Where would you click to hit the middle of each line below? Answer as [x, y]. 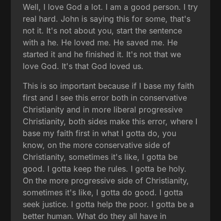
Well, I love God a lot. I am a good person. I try [110, 7]
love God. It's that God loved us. [83, 66]
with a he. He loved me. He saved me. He [100, 42]
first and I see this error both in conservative [105, 97]
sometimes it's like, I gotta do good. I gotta [103, 192]
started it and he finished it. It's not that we [102, 54]
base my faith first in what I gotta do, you [100, 133]
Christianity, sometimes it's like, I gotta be [100, 157]
